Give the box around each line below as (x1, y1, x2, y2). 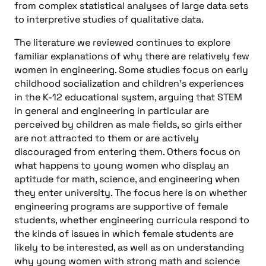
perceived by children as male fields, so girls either (14, 118, 242, 131)
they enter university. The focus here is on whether (14, 186, 247, 199)
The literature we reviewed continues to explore (14, 36, 230, 49)
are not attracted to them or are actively (14, 131, 199, 144)
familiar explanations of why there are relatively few (14, 49, 249, 62)
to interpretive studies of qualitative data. (14, 12, 204, 26)
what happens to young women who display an (14, 159, 229, 172)
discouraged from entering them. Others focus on (14, 145, 240, 158)
